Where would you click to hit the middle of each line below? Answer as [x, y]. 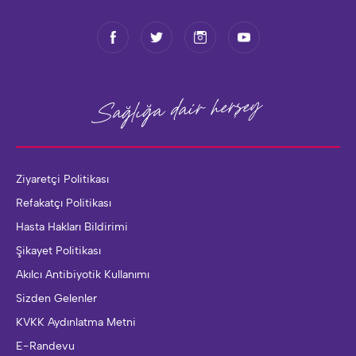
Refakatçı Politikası [64, 203]
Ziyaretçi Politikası [62, 179]
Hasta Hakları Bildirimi [72, 227]
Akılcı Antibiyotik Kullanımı [83, 275]
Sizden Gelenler [56, 298]
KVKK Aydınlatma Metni [76, 322]
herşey [237, 109]
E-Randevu [45, 346]
